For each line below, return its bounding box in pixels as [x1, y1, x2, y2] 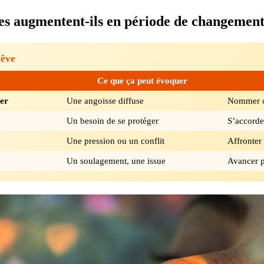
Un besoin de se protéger [67, 115, 159, 126]
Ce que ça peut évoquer [97, 75, 187, 85]
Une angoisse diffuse [67, 95, 144, 105]
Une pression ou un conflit [67, 135, 164, 146]
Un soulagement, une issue [67, 155, 166, 166]
